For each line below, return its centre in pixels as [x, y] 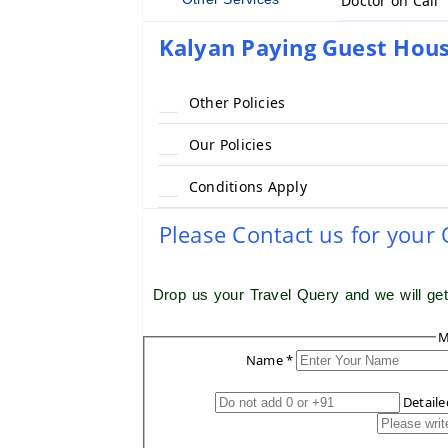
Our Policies [230, 144]
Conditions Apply [248, 186]
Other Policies [237, 102]
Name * [269, 360]
